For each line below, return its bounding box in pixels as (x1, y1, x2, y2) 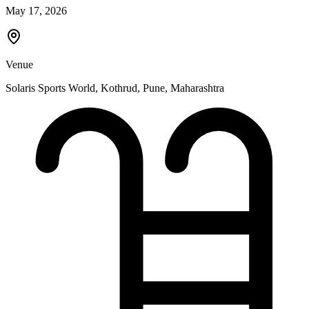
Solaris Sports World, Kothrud (6, 81, 137, 94)
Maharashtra (170, 81, 224, 94)
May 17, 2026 (6, 4, 67, 17)
